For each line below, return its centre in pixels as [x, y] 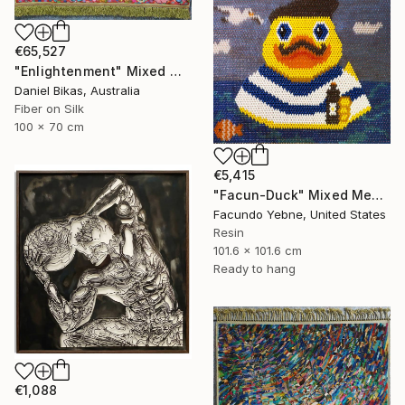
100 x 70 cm [49, 126]
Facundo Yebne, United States [300, 215]
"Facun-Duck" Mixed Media [378, 195]
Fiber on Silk [49, 108]
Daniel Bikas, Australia [77, 90]
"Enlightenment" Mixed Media [175, 71]
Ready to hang [254, 269]
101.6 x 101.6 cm [258, 251]
